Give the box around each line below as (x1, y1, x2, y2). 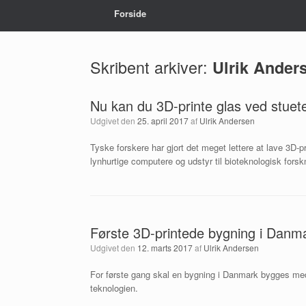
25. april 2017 (137, 115, 189, 126)
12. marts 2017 (137, 242, 193, 253)
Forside (114, 7, 146, 20)
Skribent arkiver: (90, 55, 212, 79)
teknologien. (90, 281, 138, 294)
